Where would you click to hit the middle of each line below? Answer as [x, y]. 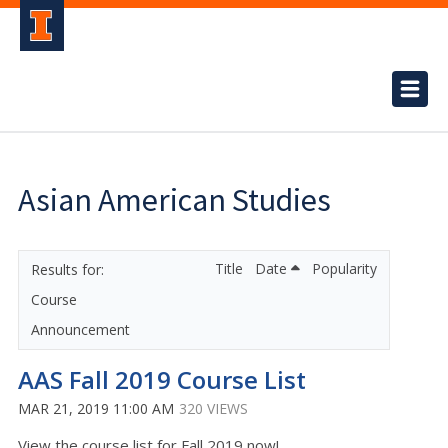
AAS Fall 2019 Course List [162, 379]
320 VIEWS [213, 408]
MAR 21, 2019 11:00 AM [96, 408]
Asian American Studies [174, 200]
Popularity [344, 268]
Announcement [80, 329]
